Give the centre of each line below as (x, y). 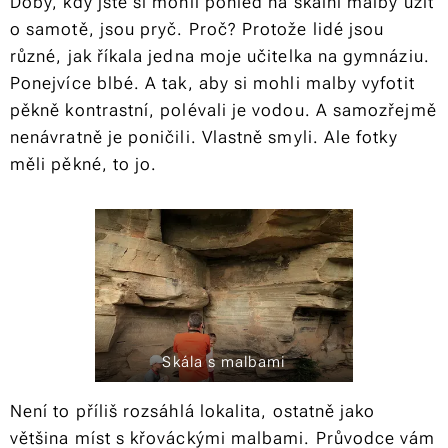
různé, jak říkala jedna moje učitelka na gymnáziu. (220, 56)
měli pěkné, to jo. (84, 164)
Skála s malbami (224, 361)
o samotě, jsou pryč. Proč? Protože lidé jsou (197, 29)
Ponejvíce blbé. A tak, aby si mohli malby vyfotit (212, 83)
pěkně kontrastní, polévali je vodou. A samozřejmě (223, 110)
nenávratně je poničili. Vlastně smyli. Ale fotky (204, 137)
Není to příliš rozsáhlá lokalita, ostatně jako (193, 410)
